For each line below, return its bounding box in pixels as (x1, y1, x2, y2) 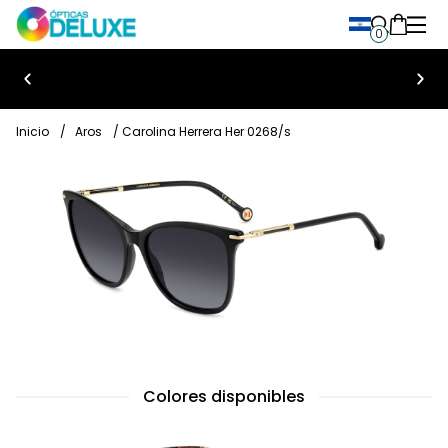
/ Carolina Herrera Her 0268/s (110, 123, 291, 140)
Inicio (16, 123, 49, 140)
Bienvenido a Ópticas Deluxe (25, 100, 224, 120)
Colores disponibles (143, 384, 305, 408)
